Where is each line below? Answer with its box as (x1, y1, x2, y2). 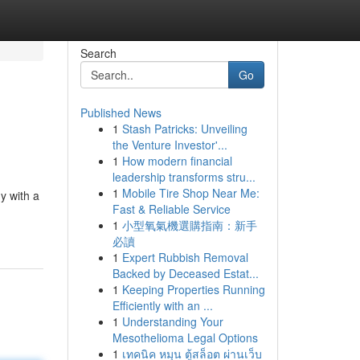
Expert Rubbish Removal (121, 249, 248, 265)
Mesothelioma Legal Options (112, 329, 258, 346)
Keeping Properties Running (121, 281, 265, 297)
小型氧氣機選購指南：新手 (121, 217, 257, 233)
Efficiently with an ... (112, 297, 213, 313)
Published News (80, 104, 162, 121)
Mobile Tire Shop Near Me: (121, 185, 260, 201)
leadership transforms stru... (112, 169, 256, 185)
